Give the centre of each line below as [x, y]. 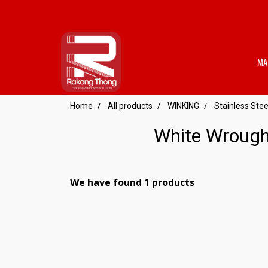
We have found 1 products [132, 182]
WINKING [183, 106]
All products [130, 106]
